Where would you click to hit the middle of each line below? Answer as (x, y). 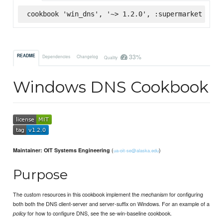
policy (20, 213)
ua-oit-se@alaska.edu (136, 151)
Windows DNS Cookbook (111, 87)
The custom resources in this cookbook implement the (77, 194)
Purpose (41, 174)
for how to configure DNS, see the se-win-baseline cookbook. (99, 213)
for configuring (186, 194)
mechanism (155, 194)
